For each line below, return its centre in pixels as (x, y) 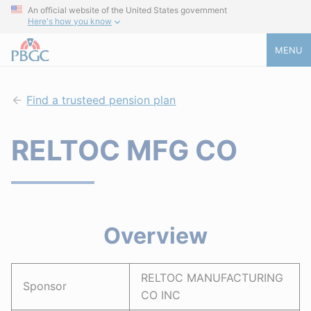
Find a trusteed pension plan (101, 100)
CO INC (161, 295)
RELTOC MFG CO (124, 150)
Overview (155, 236)
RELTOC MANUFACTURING (212, 278)
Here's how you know (70, 22)
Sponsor (45, 286)
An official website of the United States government (127, 10)
